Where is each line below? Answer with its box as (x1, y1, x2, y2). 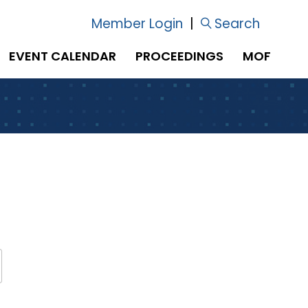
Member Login (91, 14, 183, 33)
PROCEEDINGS (135, 47, 223, 65)
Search (214, 14, 260, 33)
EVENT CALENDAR (9, 47, 116, 65)
